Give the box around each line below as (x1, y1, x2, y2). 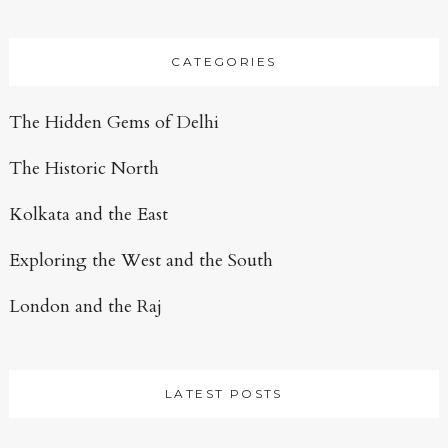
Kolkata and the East (8, 202, 168, 228)
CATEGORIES (171, 54, 277, 70)
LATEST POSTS (165, 386, 283, 402)
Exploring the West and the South (8, 248, 273, 274)
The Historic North (8, 156, 159, 182)
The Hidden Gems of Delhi (8, 110, 219, 136)
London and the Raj (8, 294, 162, 320)
